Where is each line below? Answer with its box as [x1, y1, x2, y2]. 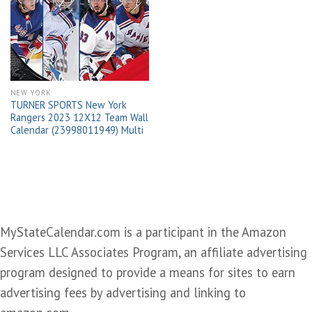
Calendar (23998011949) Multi [10, 123, 143, 137]
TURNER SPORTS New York [10, 98, 127, 112]
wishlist [115, 8, 143, 19]
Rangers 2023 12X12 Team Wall [10, 111, 148, 125]
